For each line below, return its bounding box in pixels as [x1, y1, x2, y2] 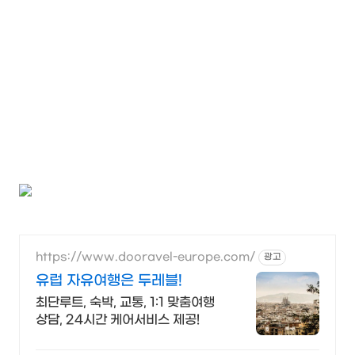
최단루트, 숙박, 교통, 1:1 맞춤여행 [36, 294, 215, 310]
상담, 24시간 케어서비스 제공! [36, 311, 200, 327]
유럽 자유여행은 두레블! [36, 272, 182, 289]
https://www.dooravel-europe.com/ [36, 250, 255, 265]
